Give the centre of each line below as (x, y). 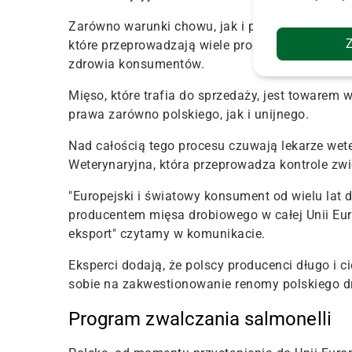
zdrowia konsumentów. (136, 64)
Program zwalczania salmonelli (200, 319)
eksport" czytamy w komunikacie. (167, 233)
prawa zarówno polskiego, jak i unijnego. (189, 114)
